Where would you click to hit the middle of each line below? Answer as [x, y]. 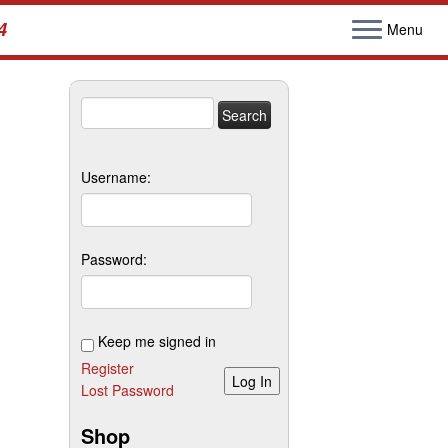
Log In [252, 381]
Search [102, 107]
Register [107, 368]
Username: [116, 177]
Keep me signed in [157, 341]
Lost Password [127, 390]
